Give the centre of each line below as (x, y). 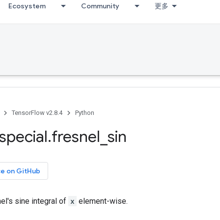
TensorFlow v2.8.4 (37, 113)
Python (85, 113)
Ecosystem (27, 6)
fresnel (76, 137)
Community (100, 6)
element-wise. (102, 201)
